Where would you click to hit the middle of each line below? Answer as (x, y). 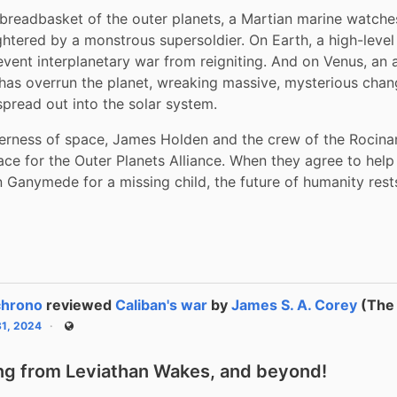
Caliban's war (162, 304)
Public (83, 331)
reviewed (81, 304)
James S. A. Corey (295, 304)
